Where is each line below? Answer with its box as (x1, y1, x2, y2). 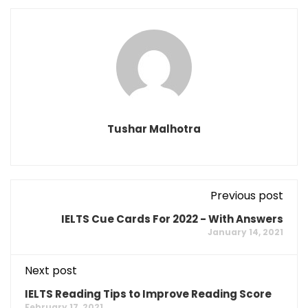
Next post (25, 263, 77, 278)
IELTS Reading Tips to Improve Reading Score (25, 287, 272, 301)
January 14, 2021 (208, 226, 283, 238)
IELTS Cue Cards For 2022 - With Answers (61, 212, 283, 226)
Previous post (210, 188, 283, 203)
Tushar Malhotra (107, 122, 201, 136)
